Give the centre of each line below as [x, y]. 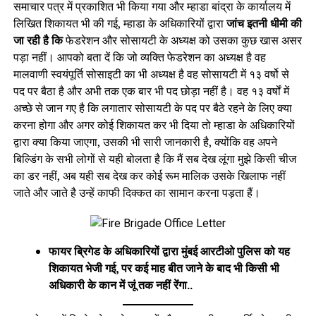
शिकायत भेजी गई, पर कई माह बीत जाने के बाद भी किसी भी [164, 268]
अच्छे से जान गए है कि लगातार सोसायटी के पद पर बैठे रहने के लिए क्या [152, 108]
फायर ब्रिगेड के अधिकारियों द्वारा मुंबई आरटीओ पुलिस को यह [169, 251]
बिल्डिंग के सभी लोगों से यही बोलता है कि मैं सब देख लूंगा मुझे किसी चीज [154, 159]
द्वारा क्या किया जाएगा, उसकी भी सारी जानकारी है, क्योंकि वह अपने [145, 142]
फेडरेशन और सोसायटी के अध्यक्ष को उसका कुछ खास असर [182, 40]
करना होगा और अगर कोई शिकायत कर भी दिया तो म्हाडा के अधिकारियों [154, 125]
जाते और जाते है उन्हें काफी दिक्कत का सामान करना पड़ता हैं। [136, 193]
